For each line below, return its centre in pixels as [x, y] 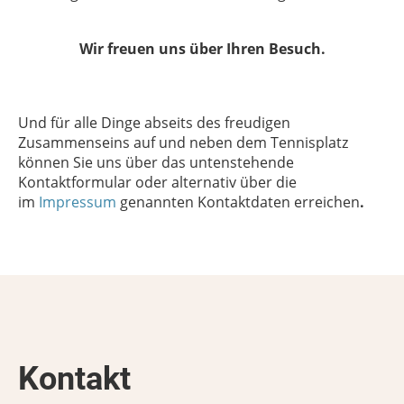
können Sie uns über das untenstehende [156, 162]
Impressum [78, 202]
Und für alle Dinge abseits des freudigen [154, 123]
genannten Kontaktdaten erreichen [238, 202]
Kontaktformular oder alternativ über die [157, 182]
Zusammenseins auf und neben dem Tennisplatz [183, 142]
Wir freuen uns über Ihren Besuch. [202, 49]
